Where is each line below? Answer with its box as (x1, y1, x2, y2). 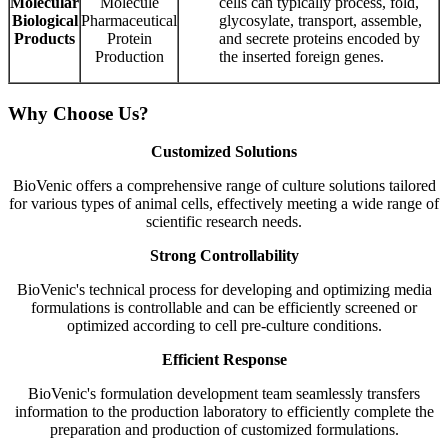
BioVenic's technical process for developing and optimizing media (16, 281, 432, 299)
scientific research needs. (146, 213, 302, 231)
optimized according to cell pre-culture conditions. (66, 317, 382, 335)
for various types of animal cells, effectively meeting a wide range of (9, 195, 439, 213)
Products (14, 29, 75, 47)
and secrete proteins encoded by (219, 29, 420, 47)
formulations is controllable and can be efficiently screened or (31, 299, 417, 317)
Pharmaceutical (81, 11, 177, 29)
